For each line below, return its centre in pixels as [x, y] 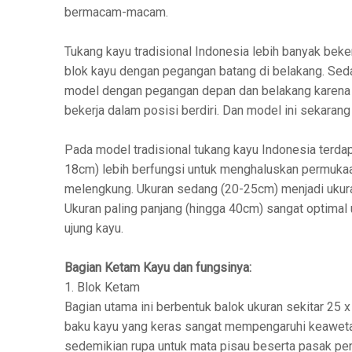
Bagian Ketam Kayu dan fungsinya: [158, 268]
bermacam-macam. [116, 13]
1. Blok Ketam [102, 288]
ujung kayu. [94, 229]
